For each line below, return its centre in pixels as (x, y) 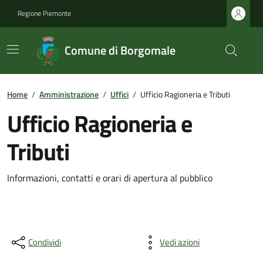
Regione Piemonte (44, 13)
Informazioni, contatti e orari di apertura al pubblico (110, 178)
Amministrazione (69, 94)
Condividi (45, 242)
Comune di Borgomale (120, 50)
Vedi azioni (180, 242)
